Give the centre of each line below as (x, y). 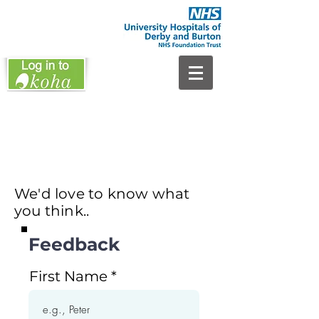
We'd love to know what (102, 194)
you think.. (52, 211)
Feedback (74, 244)
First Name (68, 276)
